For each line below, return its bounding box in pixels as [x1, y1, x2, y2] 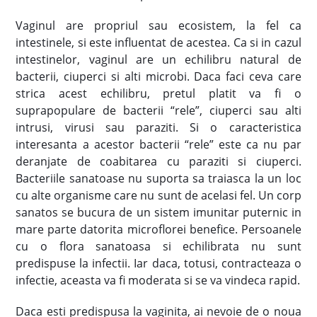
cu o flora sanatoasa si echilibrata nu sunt [16, 238, 301, 254]
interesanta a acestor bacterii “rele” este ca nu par [16, 136, 301, 152]
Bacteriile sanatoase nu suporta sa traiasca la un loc [16, 170, 301, 186]
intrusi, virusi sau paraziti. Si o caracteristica [16, 119, 301, 135]
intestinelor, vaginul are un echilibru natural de [16, 51, 301, 67]
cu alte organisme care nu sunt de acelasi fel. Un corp [16, 187, 301, 203]
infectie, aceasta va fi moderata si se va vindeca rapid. [16, 272, 301, 288]
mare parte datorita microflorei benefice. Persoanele [16, 221, 301, 237]
